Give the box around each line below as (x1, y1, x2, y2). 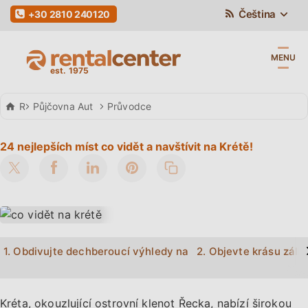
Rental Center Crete (19, 100, 111, 112)
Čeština (236, 8, 276, 21)
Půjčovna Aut (32, 100, 93, 112)
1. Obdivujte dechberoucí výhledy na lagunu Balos (3, 244, 257, 258)
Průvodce (107, 100, 152, 112)
